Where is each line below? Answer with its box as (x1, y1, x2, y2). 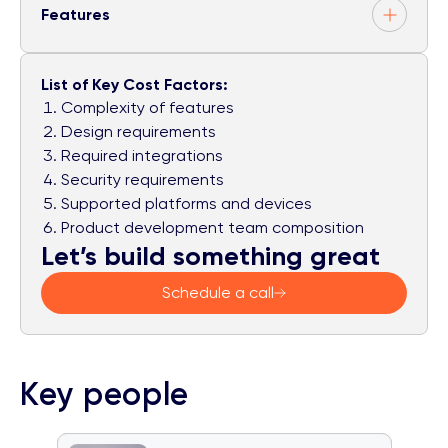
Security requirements (61, 170, 224, 190)
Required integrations (61, 146, 223, 166)
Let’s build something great (41, 240, 380, 273)
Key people (20, 375, 189, 414)
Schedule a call (162, 283, 274, 303)
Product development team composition (61, 218, 364, 238)
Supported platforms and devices (61, 194, 312, 214)
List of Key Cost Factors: (41, 75, 228, 95)
